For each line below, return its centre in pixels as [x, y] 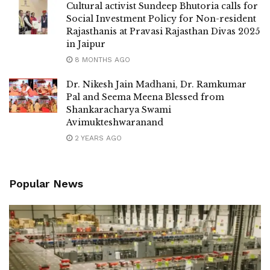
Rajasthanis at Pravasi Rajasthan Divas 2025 [163, 31]
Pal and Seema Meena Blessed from [145, 97]
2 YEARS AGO [97, 138]
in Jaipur [86, 44]
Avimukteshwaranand [115, 122]
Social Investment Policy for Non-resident [161, 18]
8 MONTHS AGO [101, 59]
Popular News [46, 183]
